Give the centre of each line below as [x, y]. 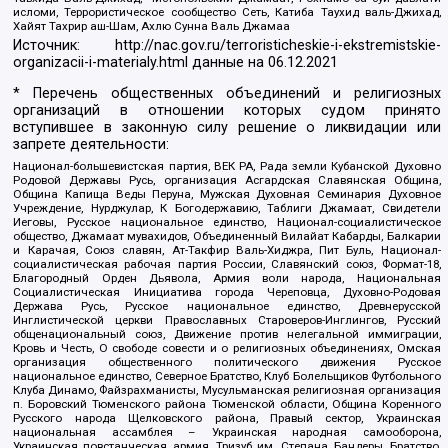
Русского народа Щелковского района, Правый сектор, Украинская [227, 418]
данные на [228, 62]
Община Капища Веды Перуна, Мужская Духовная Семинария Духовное [227, 194]
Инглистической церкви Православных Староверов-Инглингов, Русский [227, 320]
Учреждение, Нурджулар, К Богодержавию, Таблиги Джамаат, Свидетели [227, 208]
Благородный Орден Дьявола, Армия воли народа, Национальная [227, 278]
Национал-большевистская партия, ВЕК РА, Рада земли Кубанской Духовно [227, 166]
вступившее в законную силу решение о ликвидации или [227, 128]
